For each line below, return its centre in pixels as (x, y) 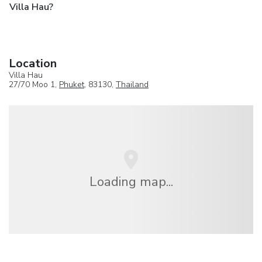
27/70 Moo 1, (34, 84)
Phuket (72, 84)
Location (33, 63)
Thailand (132, 84)
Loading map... (131, 181)
